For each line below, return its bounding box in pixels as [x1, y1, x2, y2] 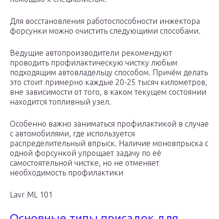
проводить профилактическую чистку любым [10, 58, 177, 67]
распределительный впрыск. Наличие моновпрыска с [10, 139, 208, 148]
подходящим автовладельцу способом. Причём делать [10, 68, 208, 77]
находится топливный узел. [10, 97, 111, 107]
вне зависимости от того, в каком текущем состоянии [10, 88, 206, 97]
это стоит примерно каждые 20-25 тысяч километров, [10, 78, 207, 87]
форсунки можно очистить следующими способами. [10, 26, 200, 36]
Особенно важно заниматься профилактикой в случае [10, 119, 209, 129]
